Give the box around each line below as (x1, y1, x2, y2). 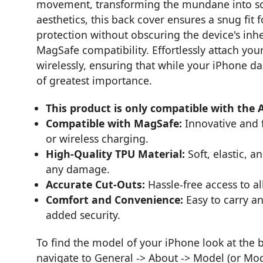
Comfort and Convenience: (46, 193, 184, 207)
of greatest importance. (36, 73, 152, 88)
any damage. (46, 162, 110, 177)
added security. (46, 208, 121, 222)
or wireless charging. (46, 131, 149, 146)
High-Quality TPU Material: (46, 147, 186, 161)
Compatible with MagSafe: (46, 116, 183, 131)
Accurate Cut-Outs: (46, 177, 146, 192)
